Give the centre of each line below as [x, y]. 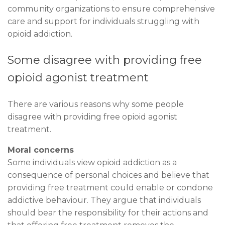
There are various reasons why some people [96, 104]
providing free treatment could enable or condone [110, 187]
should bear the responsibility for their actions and [108, 212]
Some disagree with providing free [105, 60]
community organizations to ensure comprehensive [111, 9]
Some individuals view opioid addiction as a [92, 162]
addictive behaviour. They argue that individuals [104, 200]
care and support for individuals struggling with [103, 22]
